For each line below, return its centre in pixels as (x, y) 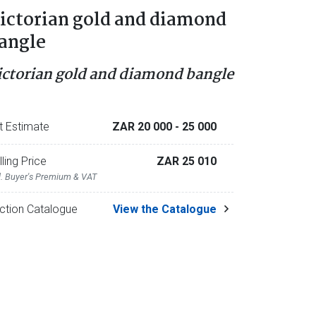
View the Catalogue (164, 209)
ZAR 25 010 (186, 161)
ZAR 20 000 (143, 127)
